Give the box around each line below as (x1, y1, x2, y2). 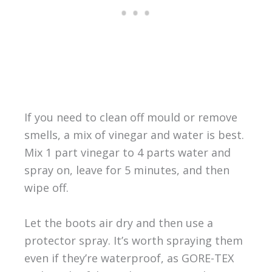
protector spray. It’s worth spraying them (24, 233, 243, 248)
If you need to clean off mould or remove (24, 110, 237, 125)
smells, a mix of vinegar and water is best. (24, 127, 244, 143)
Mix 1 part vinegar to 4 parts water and (24, 145, 231, 160)
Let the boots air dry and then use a (24, 215, 213, 230)
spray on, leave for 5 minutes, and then (24, 163, 229, 178)
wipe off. (24, 180, 69, 195)
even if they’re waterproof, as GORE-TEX (24, 250, 234, 265)
